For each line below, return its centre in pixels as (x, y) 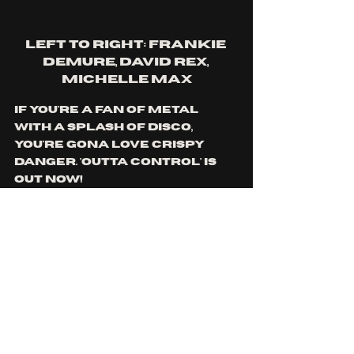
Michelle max (126, 79)
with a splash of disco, (105, 127)
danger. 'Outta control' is (117, 162)
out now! (49, 179)
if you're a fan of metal (107, 109)
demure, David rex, (126, 62)
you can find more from (111, 214)
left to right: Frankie (126, 44)
